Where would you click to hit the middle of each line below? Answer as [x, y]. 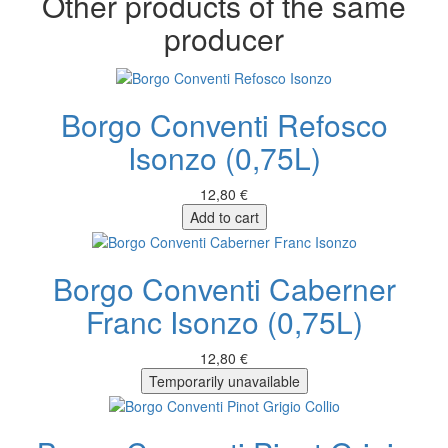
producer [224, 39]
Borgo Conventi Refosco [224, 124]
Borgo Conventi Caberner [224, 288]
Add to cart [224, 216]
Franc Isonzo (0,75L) [224, 321]
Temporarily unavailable [224, 380]
